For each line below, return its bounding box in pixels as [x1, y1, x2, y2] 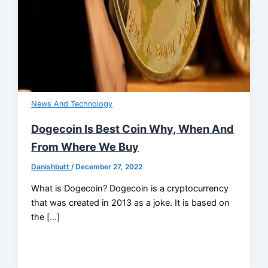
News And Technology [31, 99, 113, 109]
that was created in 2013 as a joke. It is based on [31, 197, 230, 208]
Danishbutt [31, 163, 72, 172]
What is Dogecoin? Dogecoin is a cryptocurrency [31, 182, 229, 194]
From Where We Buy [31, 140, 139, 154]
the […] [31, 211, 60, 223]
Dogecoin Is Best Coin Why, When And [31, 122, 234, 136]
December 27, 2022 [75, 163, 143, 172]
